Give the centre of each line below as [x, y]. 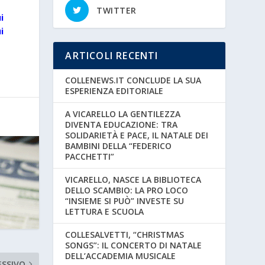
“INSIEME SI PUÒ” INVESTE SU [125, 201]
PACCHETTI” [90, 156]
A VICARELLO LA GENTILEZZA [123, 114]
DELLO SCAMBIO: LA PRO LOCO [127, 190]
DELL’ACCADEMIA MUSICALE [121, 256]
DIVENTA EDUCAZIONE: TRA [122, 124]
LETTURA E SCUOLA [105, 211]
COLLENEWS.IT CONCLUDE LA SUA [133, 80]
